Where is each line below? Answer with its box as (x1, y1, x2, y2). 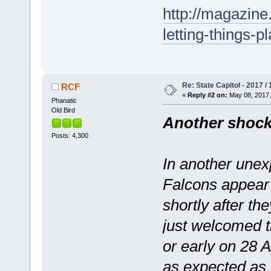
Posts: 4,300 (51, 132, 88, 140)
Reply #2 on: (187, 91, 227, 99)
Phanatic (51, 96, 77, 104)
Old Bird (51, 106, 75, 114)
